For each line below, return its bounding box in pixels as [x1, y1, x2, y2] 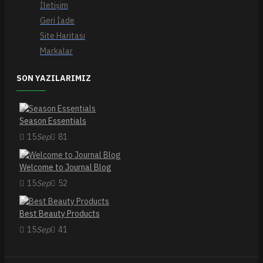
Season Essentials [19, 116, 86, 126]
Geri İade [40, 15, 75, 26]
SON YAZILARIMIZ [16, 73, 91, 83]
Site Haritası [40, 31, 85, 41]
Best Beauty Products [19, 208, 100, 219]
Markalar [40, 46, 73, 56]
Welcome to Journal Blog [19, 162, 112, 173]
